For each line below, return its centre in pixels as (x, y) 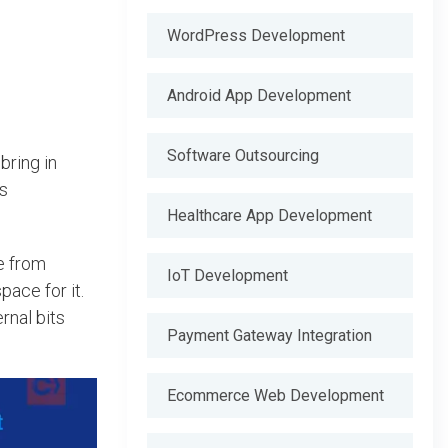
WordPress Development (256, 35)
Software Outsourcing (243, 155)
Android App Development (259, 95)
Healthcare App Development (269, 215)
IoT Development (227, 275)
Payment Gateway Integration (269, 335)
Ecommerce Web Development (275, 395)
